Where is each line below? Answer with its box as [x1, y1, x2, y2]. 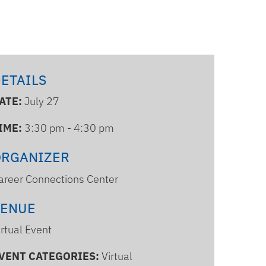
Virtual [99, 249, 132, 264]
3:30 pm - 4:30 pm [24, 121, 114, 135]
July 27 [24, 94, 59, 109]
